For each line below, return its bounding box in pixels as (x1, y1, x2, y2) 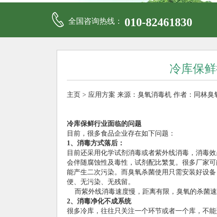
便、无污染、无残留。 (67, 178, 135, 186)
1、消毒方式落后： (67, 139, 124, 147)
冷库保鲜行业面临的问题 (67, 120, 141, 127)
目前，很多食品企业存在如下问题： (67, 130, 175, 137)
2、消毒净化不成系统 (67, 198, 131, 205)
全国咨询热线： (68, 17, 123, 25)
